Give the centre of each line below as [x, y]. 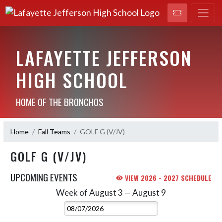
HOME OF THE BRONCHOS [59, 101]
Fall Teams [54, 132]
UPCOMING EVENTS [44, 177]
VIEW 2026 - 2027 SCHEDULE [167, 177]
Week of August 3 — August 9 [111, 192]
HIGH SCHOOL [72, 80]
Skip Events [28, 192]
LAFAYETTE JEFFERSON [104, 57]
